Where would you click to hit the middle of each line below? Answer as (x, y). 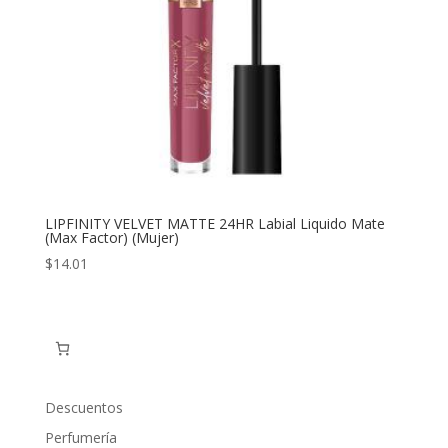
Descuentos (83, 407)
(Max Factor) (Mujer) (111, 238)
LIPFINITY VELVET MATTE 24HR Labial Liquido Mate (214, 224)
